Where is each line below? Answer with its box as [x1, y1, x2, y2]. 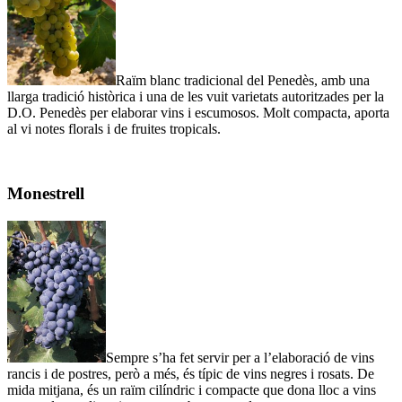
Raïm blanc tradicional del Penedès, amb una [116, 72, 370, 88]
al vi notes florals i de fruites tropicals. [7, 120, 221, 136]
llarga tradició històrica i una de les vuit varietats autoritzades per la [7, 88, 384, 104]
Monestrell [7, 184, 84, 204]
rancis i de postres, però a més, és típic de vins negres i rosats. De [7, 366, 374, 382]
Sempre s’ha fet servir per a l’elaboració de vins [106, 350, 374, 366]
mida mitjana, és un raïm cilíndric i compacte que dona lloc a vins [7, 382, 376, 398]
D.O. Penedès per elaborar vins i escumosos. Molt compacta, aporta [7, 104, 389, 120]
